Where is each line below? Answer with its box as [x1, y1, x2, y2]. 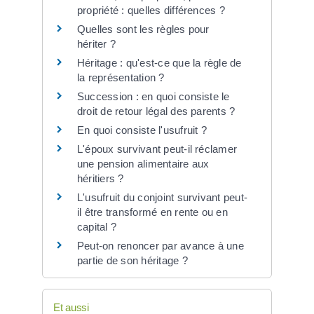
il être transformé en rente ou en [76, 205, 228, 218]
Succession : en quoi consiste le [76, 90, 230, 102]
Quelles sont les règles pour [76, 22, 210, 35]
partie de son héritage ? [76, 254, 188, 266]
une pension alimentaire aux [76, 157, 210, 170]
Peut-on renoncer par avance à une [76, 239, 244, 252]
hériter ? [76, 37, 116, 50]
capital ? [76, 220, 117, 233]
